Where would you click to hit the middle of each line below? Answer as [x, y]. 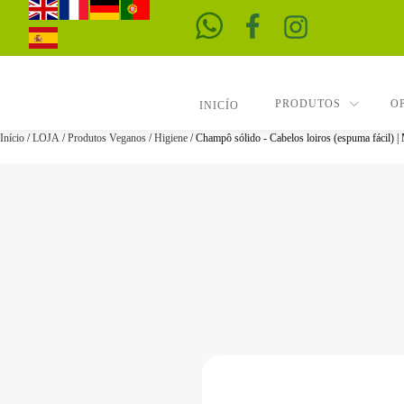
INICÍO [219, 106]
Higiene [171, 138]
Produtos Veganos [107, 138]
